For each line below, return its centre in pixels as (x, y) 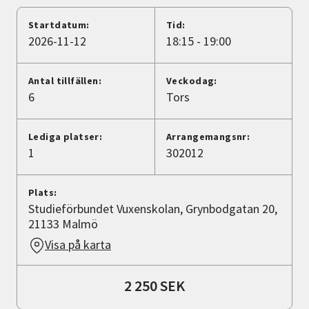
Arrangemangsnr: (208, 137)
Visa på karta (78, 245)
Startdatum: (59, 25)
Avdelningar (44, 45)
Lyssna (49, 105)
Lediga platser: (66, 137)
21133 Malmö (63, 224)
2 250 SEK (154, 286)
